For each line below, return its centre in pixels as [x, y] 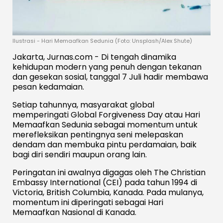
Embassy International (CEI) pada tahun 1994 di [105, 182]
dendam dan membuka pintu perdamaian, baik [105, 144]
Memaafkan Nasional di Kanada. [74, 212]
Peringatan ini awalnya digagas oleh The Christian [109, 172]
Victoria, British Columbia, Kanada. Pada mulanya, [108, 192]
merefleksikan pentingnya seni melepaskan [98, 134]
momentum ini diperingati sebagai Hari [88, 202]
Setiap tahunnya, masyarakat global [83, 105]
